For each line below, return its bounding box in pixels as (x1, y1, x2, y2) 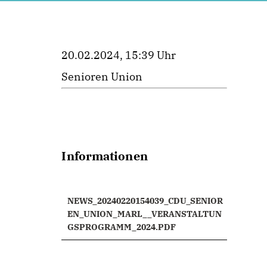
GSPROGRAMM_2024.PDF (67, 222, 176, 232)
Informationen (61, 148, 148, 164)
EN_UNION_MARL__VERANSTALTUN (67, 209, 222, 219)
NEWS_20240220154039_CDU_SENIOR (67, 195, 223, 206)
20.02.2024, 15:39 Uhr (61, 48, 176, 62)
